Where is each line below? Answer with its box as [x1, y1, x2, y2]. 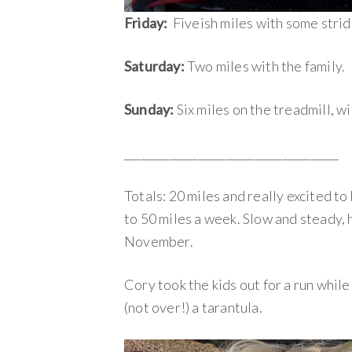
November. [124, 233, 193, 251]
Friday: [124, 14, 170, 32]
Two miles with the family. [187, 57, 346, 75]
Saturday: [124, 57, 187, 75]
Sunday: [124, 101, 177, 119]
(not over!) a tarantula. [124, 299, 262, 317]
